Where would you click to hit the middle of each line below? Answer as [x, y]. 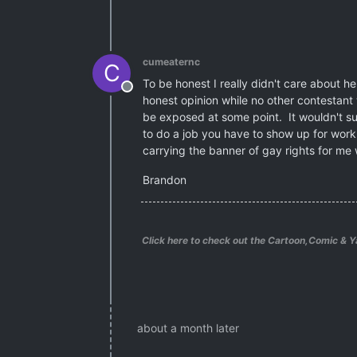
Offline [146, 94]
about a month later [188, 328]
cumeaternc [171, 61]
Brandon [165, 179]
